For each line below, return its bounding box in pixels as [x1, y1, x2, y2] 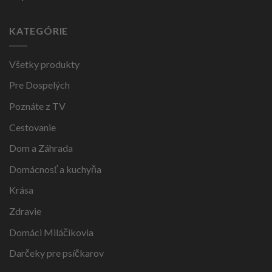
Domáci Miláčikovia [9, 226, 93, 238]
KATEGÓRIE [9, 25, 69, 37]
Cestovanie [9, 121, 56, 133]
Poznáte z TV [9, 100, 66, 112]
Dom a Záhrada [9, 142, 73, 154]
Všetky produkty [9, 58, 80, 70]
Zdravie [9, 205, 41, 217]
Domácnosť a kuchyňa [9, 163, 101, 175]
